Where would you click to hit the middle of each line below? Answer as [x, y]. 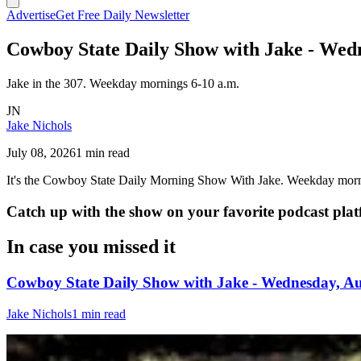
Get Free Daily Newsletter [122, 15]
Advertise [31, 15]
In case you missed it [91, 247]
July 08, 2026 [41, 152]
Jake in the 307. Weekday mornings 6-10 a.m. [123, 83]
